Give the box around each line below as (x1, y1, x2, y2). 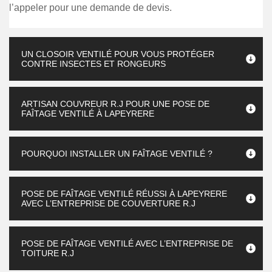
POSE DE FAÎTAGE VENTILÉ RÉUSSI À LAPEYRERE (21, 189, 227, 199)
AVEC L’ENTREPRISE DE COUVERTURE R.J (21, 199, 195, 208)
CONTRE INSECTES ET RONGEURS (21, 59, 166, 69)
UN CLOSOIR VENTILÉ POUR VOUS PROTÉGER (21, 49, 214, 59)
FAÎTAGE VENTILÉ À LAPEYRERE (21, 109, 154, 118)
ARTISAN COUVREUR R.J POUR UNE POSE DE (21, 99, 209, 109)
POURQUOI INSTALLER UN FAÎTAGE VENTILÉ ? (21, 149, 212, 158)
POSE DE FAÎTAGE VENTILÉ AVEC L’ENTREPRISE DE (21, 239, 233, 248)
